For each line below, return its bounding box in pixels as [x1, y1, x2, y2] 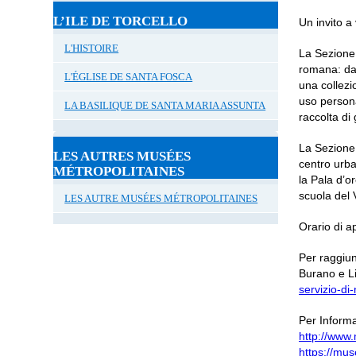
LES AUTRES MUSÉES [53, 149, 192, 164]
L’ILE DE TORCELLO [53, 14, 188, 29]
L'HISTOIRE [64, 42, 119, 54]
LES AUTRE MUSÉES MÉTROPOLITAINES [64, 192, 258, 204]
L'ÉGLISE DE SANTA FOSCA [64, 71, 193, 83]
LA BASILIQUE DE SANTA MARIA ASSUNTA [64, 99, 266, 111]
